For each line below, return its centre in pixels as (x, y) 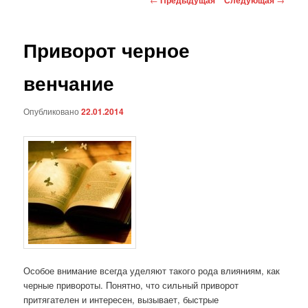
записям (167, 27)
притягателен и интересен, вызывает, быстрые (121, 299)
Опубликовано (53, 111)
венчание (69, 82)
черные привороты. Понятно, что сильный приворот (131, 285)
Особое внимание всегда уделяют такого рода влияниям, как (152, 270)
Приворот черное (107, 49)
